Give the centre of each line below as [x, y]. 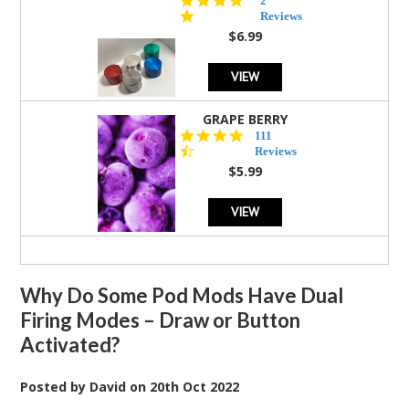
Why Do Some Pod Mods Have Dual [182, 295]
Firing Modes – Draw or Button [161, 320]
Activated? [70, 344]
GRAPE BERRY [245, 119]
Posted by [55, 386]
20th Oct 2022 [195, 386]
